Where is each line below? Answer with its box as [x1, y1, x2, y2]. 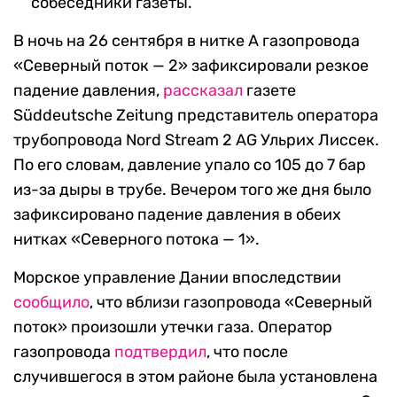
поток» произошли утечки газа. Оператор [13, 317, 332, 338]
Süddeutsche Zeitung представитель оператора [13, 105, 378, 126]
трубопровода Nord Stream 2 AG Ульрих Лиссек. [13, 130, 379, 151]
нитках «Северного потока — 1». [13, 230, 260, 250]
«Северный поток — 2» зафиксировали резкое [13, 56, 369, 76]
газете [243, 81, 296, 101]
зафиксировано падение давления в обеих [13, 205, 341, 225]
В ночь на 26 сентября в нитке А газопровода [13, 31, 360, 51]
